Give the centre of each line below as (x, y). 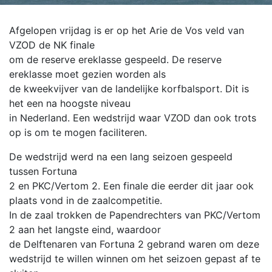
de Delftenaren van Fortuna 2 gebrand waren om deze (134, 244)
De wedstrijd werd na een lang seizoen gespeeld (121, 157)
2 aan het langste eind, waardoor (85, 229)
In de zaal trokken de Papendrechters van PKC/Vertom (135, 215)
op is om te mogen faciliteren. (78, 132)
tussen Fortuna (43, 171)
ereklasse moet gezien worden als (87, 74)
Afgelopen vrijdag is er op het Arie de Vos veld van (127, 30)
